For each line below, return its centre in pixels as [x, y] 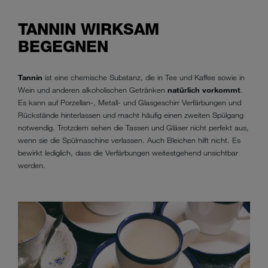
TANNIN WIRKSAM [89, 29]
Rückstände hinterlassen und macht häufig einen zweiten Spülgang [131, 115]
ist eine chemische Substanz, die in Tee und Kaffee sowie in [144, 77]
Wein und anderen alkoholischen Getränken [93, 89]
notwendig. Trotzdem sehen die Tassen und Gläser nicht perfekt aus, [133, 127]
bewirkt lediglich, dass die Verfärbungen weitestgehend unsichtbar [128, 152]
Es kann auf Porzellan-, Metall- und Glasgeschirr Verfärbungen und [130, 102]
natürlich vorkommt [204, 89]
